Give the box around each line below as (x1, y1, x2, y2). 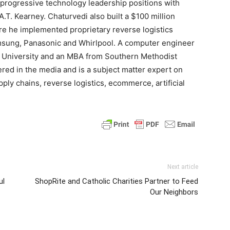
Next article (167, 163, 198, 170)
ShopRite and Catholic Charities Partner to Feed (35, 177, 198, 186)
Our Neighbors (150, 187, 198, 197)
